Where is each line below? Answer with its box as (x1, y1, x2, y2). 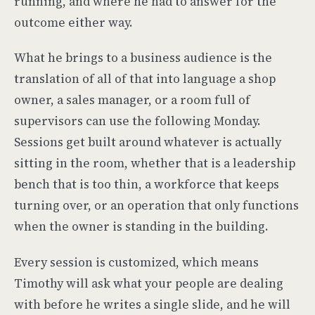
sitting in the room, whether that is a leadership (14, 155, 295, 172)
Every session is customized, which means (14, 254, 259, 271)
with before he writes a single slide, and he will (14, 296, 290, 314)
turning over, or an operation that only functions (14, 197, 299, 214)
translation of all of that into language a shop (14, 70, 276, 88)
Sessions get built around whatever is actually (14, 134, 281, 151)
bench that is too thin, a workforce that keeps (14, 176, 279, 193)
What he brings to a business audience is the (14, 49, 272, 67)
